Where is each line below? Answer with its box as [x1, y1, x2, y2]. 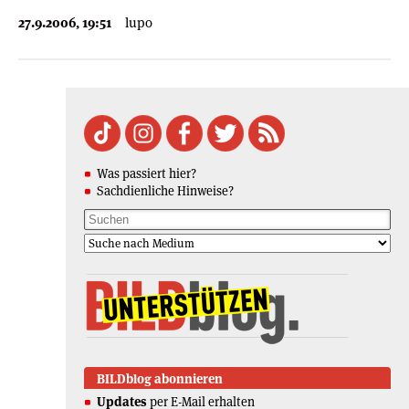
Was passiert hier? [97, 164, 196, 182]
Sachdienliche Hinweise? [97, 182, 234, 199]
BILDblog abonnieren [97, 371, 223, 388]
